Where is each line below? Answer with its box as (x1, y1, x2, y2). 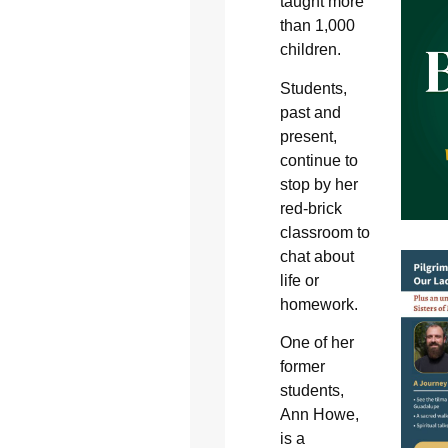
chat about (279, 247, 354, 265)
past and (279, 103, 341, 121)
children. (279, 41, 341, 59)
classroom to (279, 223, 370, 241)
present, (279, 127, 337, 145)
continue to (279, 151, 358, 169)
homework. (279, 295, 358, 313)
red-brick (279, 199, 342, 217)
